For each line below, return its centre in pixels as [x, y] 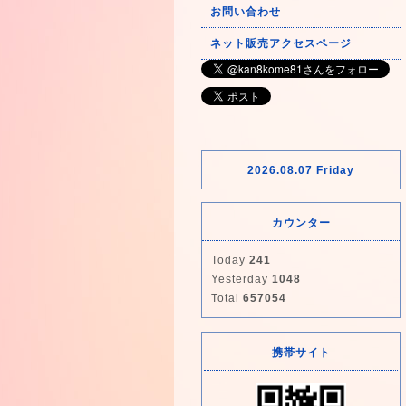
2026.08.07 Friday [301, 170]
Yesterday [242, 279]
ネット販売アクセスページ [281, 43]
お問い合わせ [246, 12]
